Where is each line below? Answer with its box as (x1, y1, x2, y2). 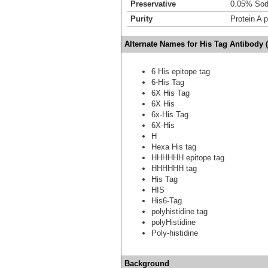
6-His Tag (151, 77, 184, 87)
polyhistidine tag (151, 206, 208, 216)
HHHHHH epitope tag (151, 153, 224, 162)
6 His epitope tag (151, 66, 210, 76)
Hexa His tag (151, 142, 196, 151)
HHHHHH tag (151, 163, 197, 173)
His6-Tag (151, 196, 182, 205)
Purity (130, 14, 153, 23)
